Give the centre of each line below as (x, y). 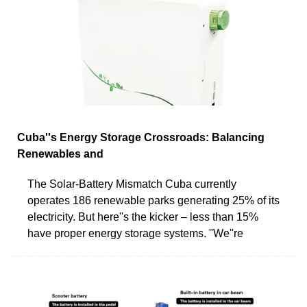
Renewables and (60, 153)
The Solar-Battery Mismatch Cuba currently (132, 184)
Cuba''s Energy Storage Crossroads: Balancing (141, 137)
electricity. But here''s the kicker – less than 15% (143, 217)
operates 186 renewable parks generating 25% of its (153, 200)
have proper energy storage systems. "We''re (135, 233)
